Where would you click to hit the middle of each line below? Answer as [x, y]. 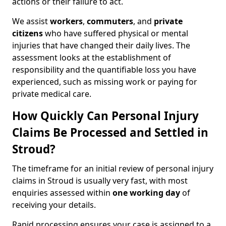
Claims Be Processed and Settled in [110, 132]
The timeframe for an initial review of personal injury [113, 168]
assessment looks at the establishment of [92, 58]
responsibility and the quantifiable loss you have [104, 70]
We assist [31, 21]
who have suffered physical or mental [116, 33]
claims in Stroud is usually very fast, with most [100, 181]
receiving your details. [54, 205]
